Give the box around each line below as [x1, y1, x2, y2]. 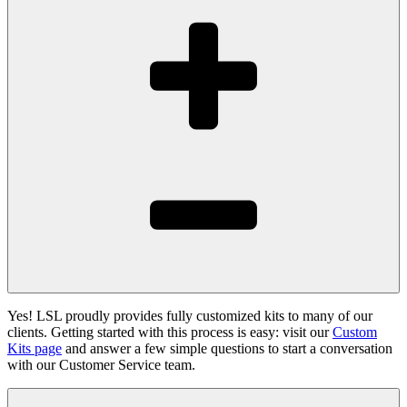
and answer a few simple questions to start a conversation [62, 340, 392, 356]
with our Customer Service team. [7, 356, 195, 372]
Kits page [7, 340, 62, 356]
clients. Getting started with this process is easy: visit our [7, 323, 333, 340]
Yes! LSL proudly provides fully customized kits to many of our [7, 307, 372, 323]
